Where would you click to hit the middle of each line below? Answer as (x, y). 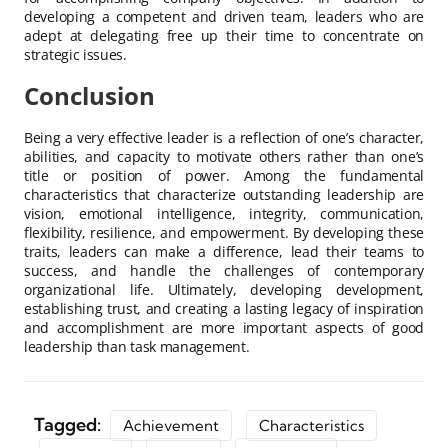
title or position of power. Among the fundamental (224, 175)
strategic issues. (75, 54)
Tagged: (69, 424)
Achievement (171, 425)
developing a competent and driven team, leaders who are (224, 16)
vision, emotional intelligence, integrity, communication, (224, 213)
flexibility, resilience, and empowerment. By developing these (224, 232)
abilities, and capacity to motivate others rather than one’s (224, 156)
